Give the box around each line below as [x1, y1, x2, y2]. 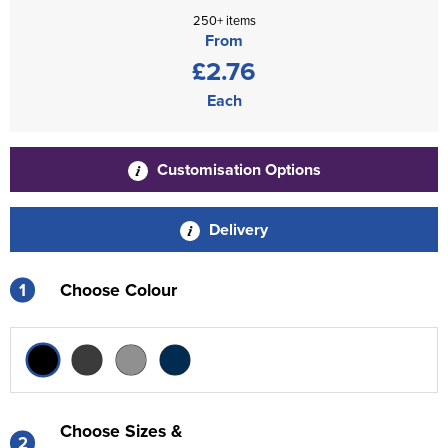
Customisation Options [152, 158, 321, 181]
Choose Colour [60, 277, 177, 302]
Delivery [205, 218, 268, 241]
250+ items [192, 11, 256, 29]
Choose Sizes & [60, 418, 182, 443]
